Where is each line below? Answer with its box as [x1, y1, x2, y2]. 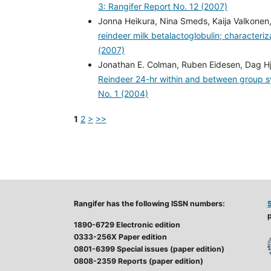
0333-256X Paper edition [74, 232, 167, 241]
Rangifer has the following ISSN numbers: [74, 198, 225, 208]
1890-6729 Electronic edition [74, 220, 180, 229]
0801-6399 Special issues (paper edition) [74, 244, 224, 253]
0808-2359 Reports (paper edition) [74, 256, 203, 266]
